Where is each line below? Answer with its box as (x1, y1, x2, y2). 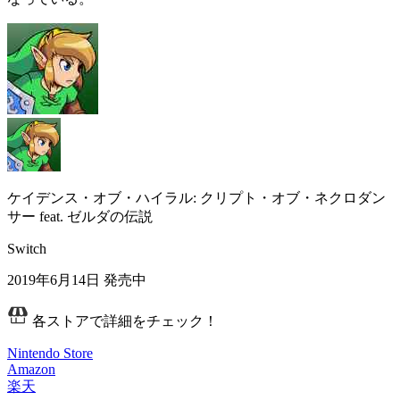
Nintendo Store (7, 345, 93, 361)
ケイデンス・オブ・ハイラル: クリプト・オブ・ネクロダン (7, 189, 386, 205)
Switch (7, 240, 46, 256)
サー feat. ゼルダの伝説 (7, 208, 153, 224)
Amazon (7, 361, 55, 377)
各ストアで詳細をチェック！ (29, 312, 218, 329)
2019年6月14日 (7, 271, 100, 287)
